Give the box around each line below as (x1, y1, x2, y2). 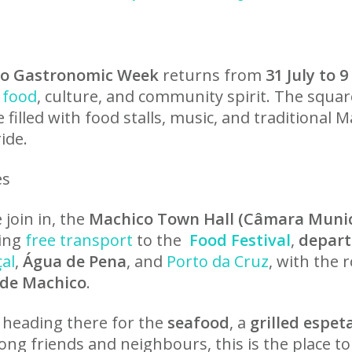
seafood (167, 312, 229, 333)
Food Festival (185, 229, 291, 251)
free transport (25, 229, 133, 251)
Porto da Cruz (167, 251, 269, 272)
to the (133, 229, 185, 251)
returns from (159, 64, 266, 86)
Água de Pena (23, 251, 126, 272)
